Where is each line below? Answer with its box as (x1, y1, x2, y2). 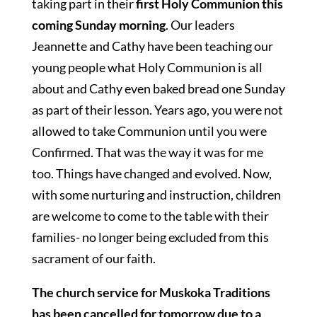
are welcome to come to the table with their (31, 208, 269, 224)
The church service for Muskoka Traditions (31, 284, 270, 300)
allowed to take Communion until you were (31, 123, 267, 139)
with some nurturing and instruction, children (31, 187, 281, 202)
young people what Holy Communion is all (31, 59, 263, 75)
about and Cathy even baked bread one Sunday (31, 81, 285, 96)
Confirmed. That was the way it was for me (31, 144, 263, 160)
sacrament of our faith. (31, 250, 156, 266)
